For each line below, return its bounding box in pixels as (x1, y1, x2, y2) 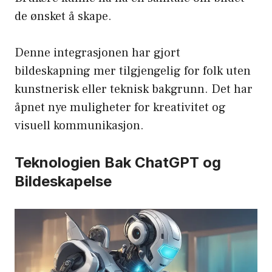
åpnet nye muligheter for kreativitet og (15, 100, 226, 116)
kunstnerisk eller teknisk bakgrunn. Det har (15, 81, 253, 98)
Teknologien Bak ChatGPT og (15, 154, 221, 172)
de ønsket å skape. (15, 8, 112, 25)
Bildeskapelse (15, 172, 112, 191)
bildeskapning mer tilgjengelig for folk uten (15, 63, 251, 80)
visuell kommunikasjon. (15, 118, 144, 134)
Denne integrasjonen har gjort (15, 45, 180, 61)
